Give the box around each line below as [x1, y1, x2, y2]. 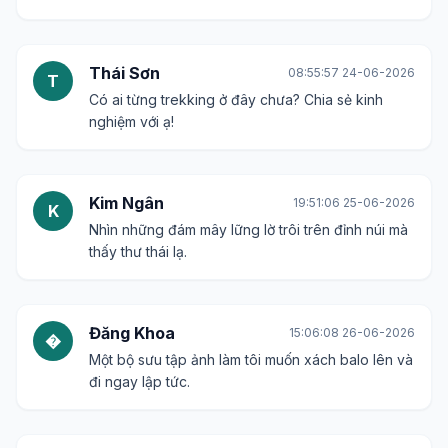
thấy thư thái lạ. [89, 243, 187, 261]
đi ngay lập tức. [89, 373, 190, 391]
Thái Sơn [89, 63, 160, 84]
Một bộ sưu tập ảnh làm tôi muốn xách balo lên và [89, 351, 413, 369]
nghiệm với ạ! [89, 113, 174, 131]
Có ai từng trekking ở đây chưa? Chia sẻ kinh [89, 91, 383, 109]
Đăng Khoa [89, 323, 175, 344]
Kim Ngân [89, 193, 164, 214]
